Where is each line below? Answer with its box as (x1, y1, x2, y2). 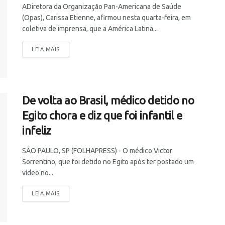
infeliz (22, 124, 51, 137)
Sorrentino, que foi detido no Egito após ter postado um (22, 157, 194, 166)
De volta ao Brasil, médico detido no (22, 93, 194, 106)
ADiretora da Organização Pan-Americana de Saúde (22, 2, 181, 11)
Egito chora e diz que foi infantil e (22, 108, 182, 122)
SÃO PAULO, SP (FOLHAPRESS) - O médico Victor (22, 146, 172, 155)
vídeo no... (22, 168, 53, 177)
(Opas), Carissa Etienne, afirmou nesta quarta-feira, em (22, 13, 191, 22)
